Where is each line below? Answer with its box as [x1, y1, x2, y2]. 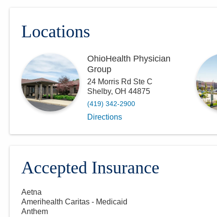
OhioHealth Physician [87, 54, 170, 64]
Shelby [87, 87, 111, 96]
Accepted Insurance [21, 158, 159, 178]
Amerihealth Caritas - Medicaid [21, 198, 127, 206]
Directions [87, 113, 122, 122]
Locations [21, 22, 90, 42]
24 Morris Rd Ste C [87, 77, 153, 86]
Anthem [21, 207, 48, 216]
